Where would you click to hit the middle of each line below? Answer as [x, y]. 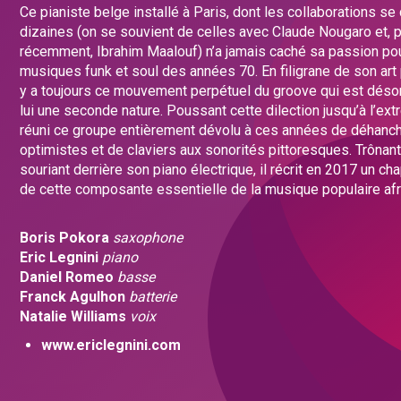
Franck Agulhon [73, 297]
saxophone [148, 238]
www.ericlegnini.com [111, 345]
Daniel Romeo [67, 277]
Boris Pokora [64, 238]
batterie [153, 297]
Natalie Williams [73, 316]
